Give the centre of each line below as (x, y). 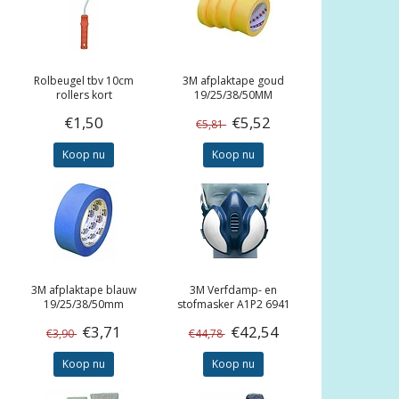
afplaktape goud (241, 81)
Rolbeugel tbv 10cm (84, 81)
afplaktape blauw (92, 290)
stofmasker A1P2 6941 (233, 305)
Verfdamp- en (241, 290)
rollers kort (84, 95)
